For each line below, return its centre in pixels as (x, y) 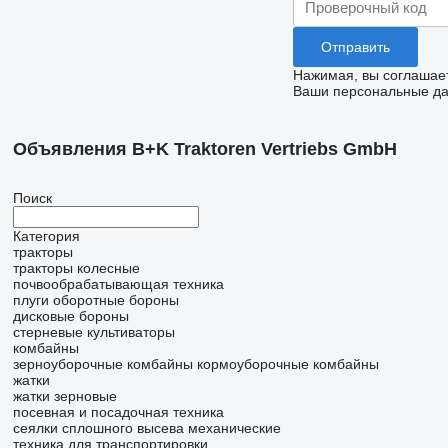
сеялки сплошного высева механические (146, 428)
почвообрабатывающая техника (118, 284)
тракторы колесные (76, 268)
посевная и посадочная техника (118, 412)
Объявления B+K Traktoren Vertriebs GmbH (204, 149)
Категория (46, 236)
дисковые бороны (70, 316)
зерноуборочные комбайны (102, 364)
